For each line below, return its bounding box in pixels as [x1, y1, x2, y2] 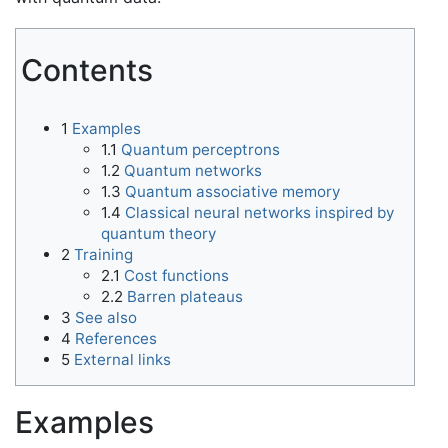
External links [74, 350, 171, 369]
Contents [21, 52, 153, 88]
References [75, 329, 157, 348]
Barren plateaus [127, 287, 243, 306]
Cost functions [124, 266, 229, 285]
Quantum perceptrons [121, 140, 280, 159]
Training [74, 245, 133, 264]
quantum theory [101, 224, 216, 243]
